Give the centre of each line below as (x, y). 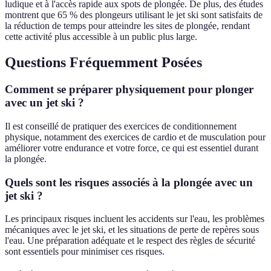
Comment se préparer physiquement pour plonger (129, 90)
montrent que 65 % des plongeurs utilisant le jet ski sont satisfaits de (134, 15)
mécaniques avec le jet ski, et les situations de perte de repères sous (132, 230)
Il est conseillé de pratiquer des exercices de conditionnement (121, 126)
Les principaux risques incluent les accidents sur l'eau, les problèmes (135, 219)
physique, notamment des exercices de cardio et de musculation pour (135, 137)
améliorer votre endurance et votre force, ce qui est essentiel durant (132, 148)
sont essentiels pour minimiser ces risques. (85, 252)
